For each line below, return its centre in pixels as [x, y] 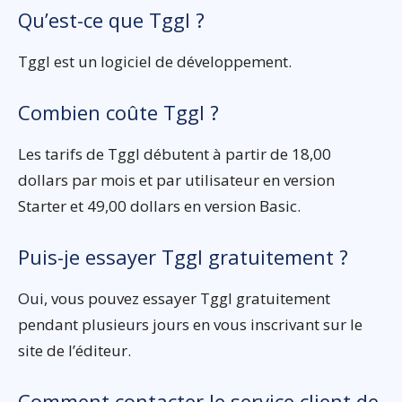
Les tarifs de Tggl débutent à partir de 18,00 [175, 154]
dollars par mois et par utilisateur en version [176, 180]
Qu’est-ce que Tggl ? [111, 20]
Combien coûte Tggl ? [118, 113]
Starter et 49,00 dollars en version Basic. [159, 206]
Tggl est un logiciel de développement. [155, 62]
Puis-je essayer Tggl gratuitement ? [183, 257]
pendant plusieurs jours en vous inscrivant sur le [190, 325]
